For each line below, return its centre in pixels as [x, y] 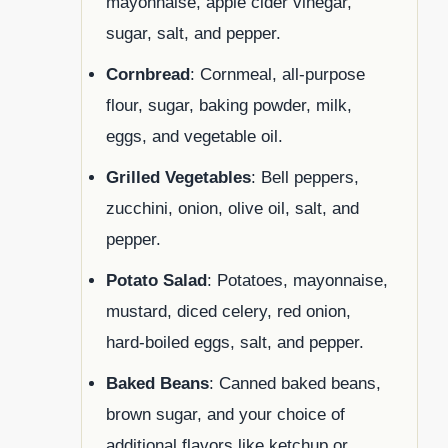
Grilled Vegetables [178, 177]
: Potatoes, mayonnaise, [297, 280]
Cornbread [148, 74]
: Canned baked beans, [295, 383]
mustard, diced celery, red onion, [228, 311]
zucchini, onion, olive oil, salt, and [232, 208]
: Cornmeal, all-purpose [277, 74]
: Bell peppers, [305, 177]
